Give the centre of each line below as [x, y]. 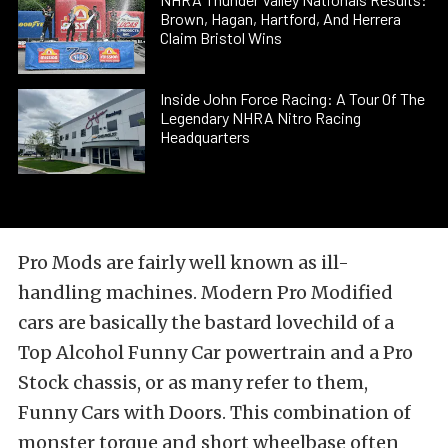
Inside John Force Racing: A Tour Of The [293, 99]
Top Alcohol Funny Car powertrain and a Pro [215, 352]
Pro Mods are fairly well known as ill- [183, 262]
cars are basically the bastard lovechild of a [206, 322]
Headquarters [205, 137]
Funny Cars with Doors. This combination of [214, 412]
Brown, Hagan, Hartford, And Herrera [281, 18]
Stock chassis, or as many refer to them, [193, 382]
